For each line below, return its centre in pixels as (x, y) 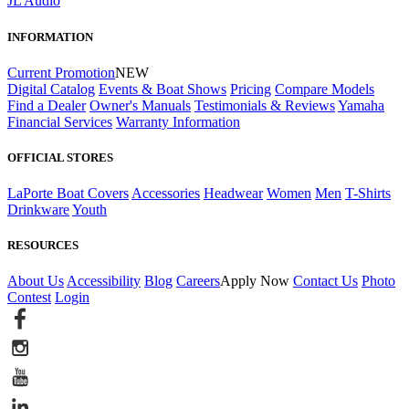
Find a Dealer (47, 105)
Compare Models (325, 89)
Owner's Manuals (140, 105)
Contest (29, 298)
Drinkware (38, 210)
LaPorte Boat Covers (68, 194)
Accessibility (104, 281)
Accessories (166, 194)
